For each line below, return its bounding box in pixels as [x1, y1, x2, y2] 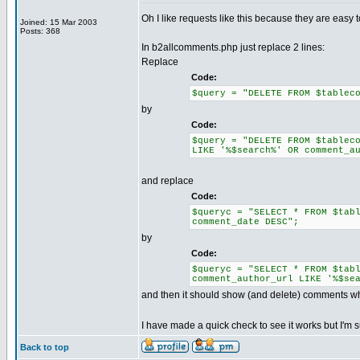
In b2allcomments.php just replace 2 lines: [141, 42, 325, 53]
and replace [141, 175, 194, 186]
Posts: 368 [20, 27, 60, 35]
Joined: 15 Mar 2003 [20, 18, 97, 27]
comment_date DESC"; [191, 217, 299, 227]
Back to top [20, 342, 69, 352]
